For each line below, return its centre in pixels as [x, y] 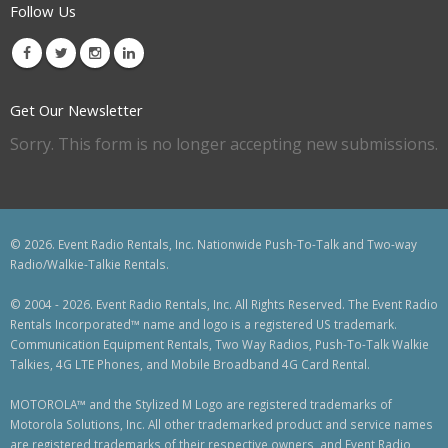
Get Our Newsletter [76, 110]
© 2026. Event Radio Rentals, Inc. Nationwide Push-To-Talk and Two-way [213, 244]
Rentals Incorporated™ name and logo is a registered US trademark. [203, 324]
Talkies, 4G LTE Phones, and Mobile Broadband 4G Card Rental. [190, 364]
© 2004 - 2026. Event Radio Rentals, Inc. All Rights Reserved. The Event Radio [224, 304]
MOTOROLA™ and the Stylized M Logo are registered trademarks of [201, 404]
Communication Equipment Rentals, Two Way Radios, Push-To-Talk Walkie [219, 344]
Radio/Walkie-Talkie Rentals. [89, 264]
